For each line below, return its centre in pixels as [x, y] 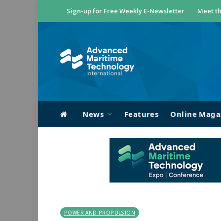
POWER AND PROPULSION [100, 213]
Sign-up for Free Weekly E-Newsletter [126, 11]
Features [141, 114]
